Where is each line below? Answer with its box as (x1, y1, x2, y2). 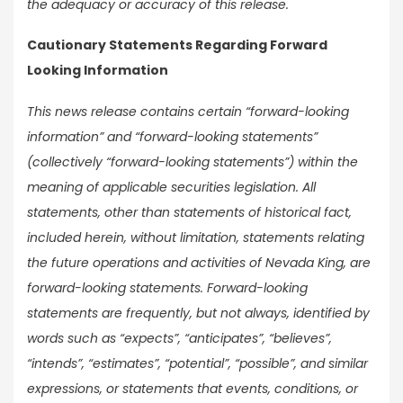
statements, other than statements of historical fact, (27, 202, 352, 221)
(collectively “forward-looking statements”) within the (27, 152, 358, 171)
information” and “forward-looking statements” (27, 127, 318, 146)
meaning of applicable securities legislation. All (27, 177, 316, 196)
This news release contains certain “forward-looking (27, 102, 349, 121)
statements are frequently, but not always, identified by (27, 303, 370, 322)
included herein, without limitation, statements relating (27, 228, 364, 246)
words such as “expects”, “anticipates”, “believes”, (27, 328, 332, 347)
